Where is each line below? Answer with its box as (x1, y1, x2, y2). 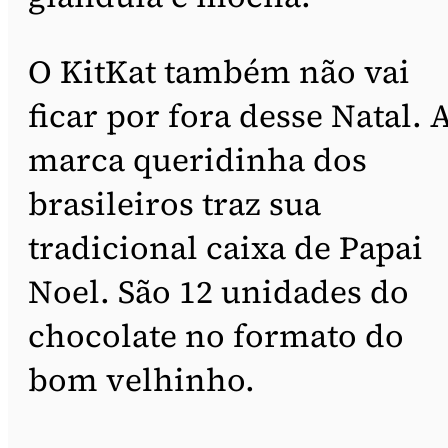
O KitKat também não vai (28, 49, 410, 94)
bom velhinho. (28, 357, 255, 402)
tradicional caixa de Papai (28, 225, 423, 270)
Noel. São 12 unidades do (28, 269, 409, 314)
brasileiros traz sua (28, 181, 321, 226)
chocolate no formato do (28, 313, 404, 358)
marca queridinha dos (28, 137, 367, 182)
